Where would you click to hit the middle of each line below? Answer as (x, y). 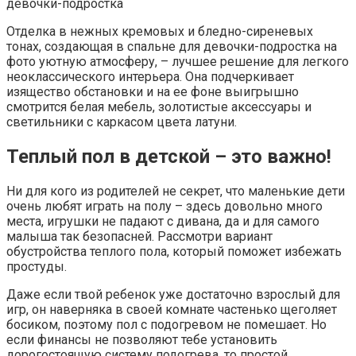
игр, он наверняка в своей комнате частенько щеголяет (172, 310)
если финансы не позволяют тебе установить (142, 340)
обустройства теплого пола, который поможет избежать (174, 252)
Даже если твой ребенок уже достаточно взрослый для (173, 294)
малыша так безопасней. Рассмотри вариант (139, 236)
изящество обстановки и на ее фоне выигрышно (153, 92)
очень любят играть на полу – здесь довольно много (164, 206)
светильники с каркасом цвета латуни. (122, 122)
